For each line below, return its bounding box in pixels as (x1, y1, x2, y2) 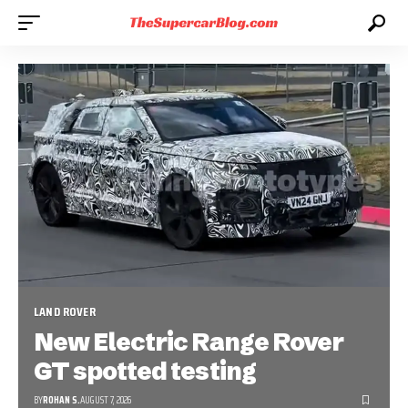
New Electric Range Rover (34, 326, 343, 357)
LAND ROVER (34, 301, 96, 321)
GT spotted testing (34, 355, 256, 386)
